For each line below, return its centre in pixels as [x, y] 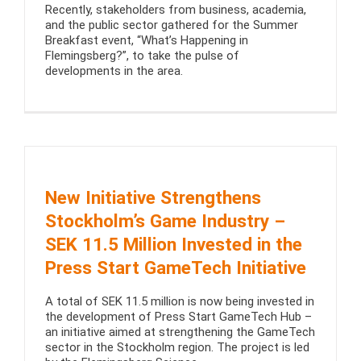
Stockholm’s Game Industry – [165, 220]
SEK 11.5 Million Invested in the [174, 244]
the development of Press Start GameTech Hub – [178, 317]
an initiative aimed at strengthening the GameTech [180, 332]
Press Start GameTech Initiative [176, 267]
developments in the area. [114, 71]
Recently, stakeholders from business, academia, [176, 9]
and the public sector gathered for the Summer [172, 25]
